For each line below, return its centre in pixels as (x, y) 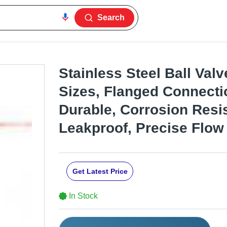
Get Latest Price (100, 172)
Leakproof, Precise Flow (141, 128)
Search (111, 17)
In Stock (83, 196)
